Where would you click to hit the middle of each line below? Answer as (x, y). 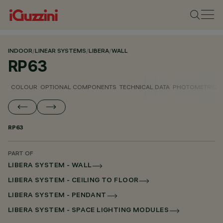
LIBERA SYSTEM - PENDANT (57, 196)
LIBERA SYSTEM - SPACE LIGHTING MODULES (88, 211)
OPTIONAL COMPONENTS (78, 87)
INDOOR (20, 52)
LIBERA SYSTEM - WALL (50, 166)
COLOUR (24, 87)
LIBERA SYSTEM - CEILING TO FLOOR (73, 181)
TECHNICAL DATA (145, 87)
